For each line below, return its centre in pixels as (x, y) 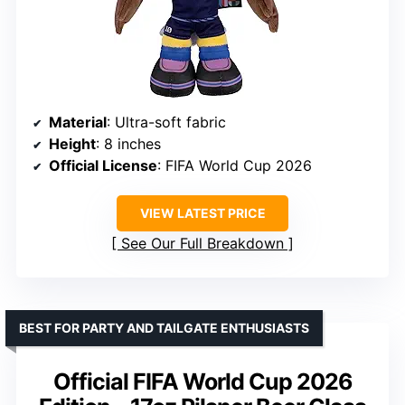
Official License (103, 166)
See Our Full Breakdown (202, 244)
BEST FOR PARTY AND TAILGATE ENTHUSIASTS (164, 328)
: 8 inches (128, 144)
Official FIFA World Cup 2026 (202, 382)
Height (72, 144)
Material (78, 122)
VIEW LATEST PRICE (202, 213)
